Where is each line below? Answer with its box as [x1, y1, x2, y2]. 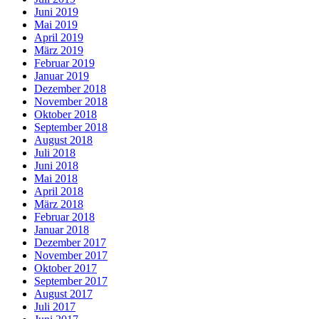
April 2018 [34, 184, 83, 197]
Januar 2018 [34, 223, 89, 236]
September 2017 [34, 274, 108, 287]
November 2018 [34, 95, 108, 108]
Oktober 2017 [34, 261, 97, 274]
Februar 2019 [34, 56, 95, 69]
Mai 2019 [34, 18, 78, 31]
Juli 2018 [34, 146, 75, 159]
